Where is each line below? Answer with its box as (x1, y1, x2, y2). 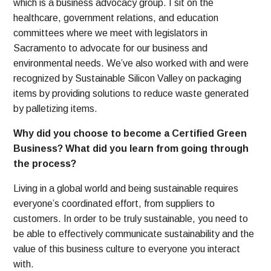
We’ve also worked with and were (106, 58, 249, 69)
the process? (13, 158, 77, 169)
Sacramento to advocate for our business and (13, 43, 208, 54)
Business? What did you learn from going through (13, 143, 249, 154)
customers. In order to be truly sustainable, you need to (13, 214, 249, 224)
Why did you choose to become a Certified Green (13, 128, 247, 139)
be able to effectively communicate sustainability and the (13, 229, 255, 240)
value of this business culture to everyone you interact (13, 244, 241, 255)
